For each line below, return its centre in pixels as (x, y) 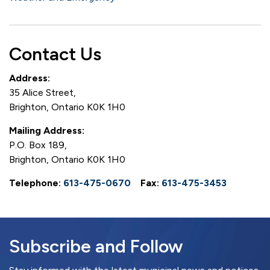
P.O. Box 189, (38, 145)
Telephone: (36, 183)
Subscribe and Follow (96, 246)
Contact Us (55, 54)
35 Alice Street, (42, 93)
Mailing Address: (47, 130)
